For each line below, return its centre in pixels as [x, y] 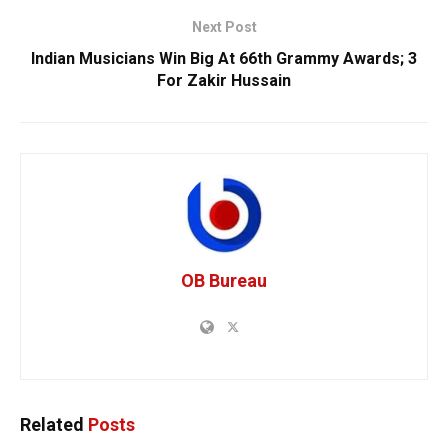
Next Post [224, 26]
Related [52, 424]
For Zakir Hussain [224, 80]
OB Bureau [224, 280]
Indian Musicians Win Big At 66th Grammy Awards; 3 [224, 58]
